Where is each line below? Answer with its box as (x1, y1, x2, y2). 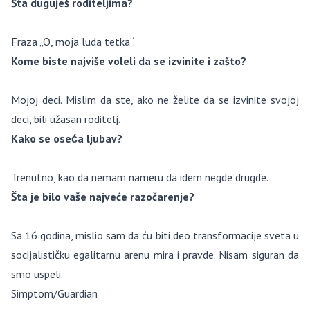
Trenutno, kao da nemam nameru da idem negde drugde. (11, 170, 268, 184)
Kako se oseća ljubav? (11, 131, 122, 145)
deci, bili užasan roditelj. (11, 112, 120, 126)
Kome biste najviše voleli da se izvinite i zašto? (11, 54, 246, 68)
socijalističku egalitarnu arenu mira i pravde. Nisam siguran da (11, 248, 299, 262)
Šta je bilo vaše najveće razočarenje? (11, 190, 194, 203)
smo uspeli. (11, 267, 63, 281)
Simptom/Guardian (11, 286, 98, 300)
